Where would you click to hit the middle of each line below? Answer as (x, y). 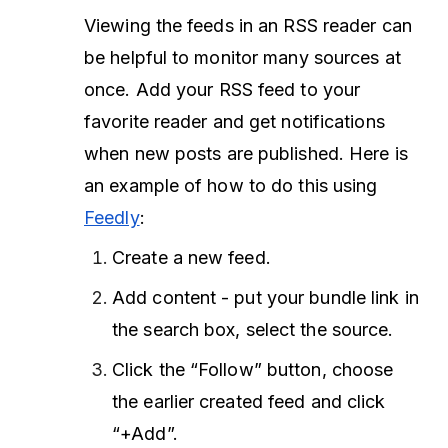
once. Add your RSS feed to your (222, 90)
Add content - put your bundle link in (265, 298)
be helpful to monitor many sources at (242, 58)
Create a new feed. (191, 258)
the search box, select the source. (253, 330)
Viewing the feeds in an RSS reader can (248, 26)
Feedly (112, 218)
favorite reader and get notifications (234, 122)
